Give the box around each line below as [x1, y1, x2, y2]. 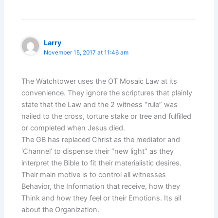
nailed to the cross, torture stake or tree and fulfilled [21, 111, 192, 121]
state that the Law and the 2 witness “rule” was [21, 100, 178, 109]
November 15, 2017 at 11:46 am [44, 49, 129, 56]
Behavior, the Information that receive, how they [21, 182, 181, 191]
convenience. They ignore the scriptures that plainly [21, 88, 193, 97]
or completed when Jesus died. [21, 123, 126, 132]
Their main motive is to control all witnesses [21, 170, 166, 179]
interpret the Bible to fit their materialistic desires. [21, 158, 182, 167]
